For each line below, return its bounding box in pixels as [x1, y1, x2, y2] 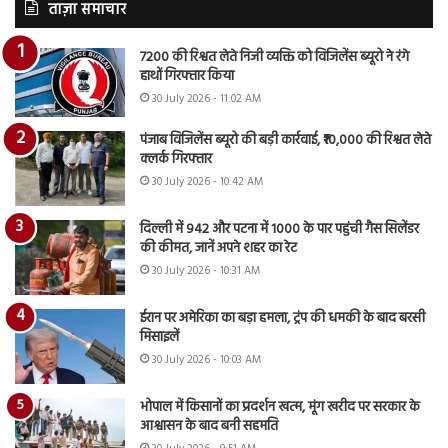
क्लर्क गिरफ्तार [140, 147, 212, 171]
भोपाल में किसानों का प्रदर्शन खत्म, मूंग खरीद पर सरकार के [140, 395, 420, 419]
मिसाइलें [140, 325, 179, 349]
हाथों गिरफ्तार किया [140, 64, 234, 88]
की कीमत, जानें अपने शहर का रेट [140, 236, 297, 260]
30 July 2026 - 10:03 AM [152, 350, 261, 369]
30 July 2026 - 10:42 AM [152, 172, 263, 191]
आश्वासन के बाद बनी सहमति [140, 414, 278, 438]
